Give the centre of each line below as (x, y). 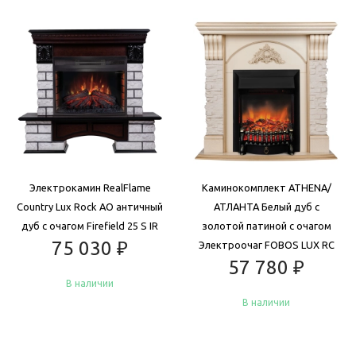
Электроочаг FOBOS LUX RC (266, 244)
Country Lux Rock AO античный (90, 206)
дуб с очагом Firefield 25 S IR (90, 225)
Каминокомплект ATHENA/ (266, 187)
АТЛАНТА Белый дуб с (266, 206)
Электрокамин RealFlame (90, 187)
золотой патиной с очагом (266, 225)
